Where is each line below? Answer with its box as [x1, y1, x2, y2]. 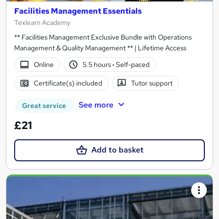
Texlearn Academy [14, 18, 70, 27]
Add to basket [91, 145, 144, 155]
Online [33, 60, 54, 69]
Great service [22, 101, 66, 110]
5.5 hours [83, 60, 113, 69]
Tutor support [131, 79, 173, 88]
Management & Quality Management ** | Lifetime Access [14, 44, 186, 53]
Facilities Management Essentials [14, 6, 142, 17]
